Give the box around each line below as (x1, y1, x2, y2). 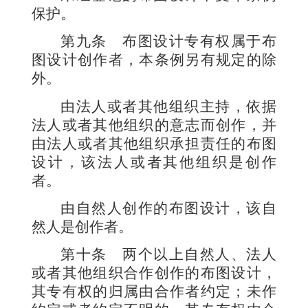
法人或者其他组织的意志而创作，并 (32, 116, 276, 133)
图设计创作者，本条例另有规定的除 (32, 52, 276, 69)
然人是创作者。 (32, 218, 133, 235)
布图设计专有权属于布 (122, 33, 277, 50)
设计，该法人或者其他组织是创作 (32, 153, 276, 170)
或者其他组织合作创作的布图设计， (32, 265, 276, 282)
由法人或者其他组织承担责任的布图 (32, 135, 276, 152)
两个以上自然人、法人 (122, 246, 277, 263)
